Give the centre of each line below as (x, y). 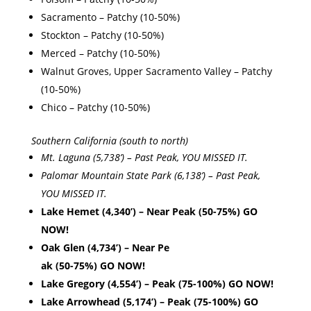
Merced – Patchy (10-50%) (100, 53)
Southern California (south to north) (111, 141)
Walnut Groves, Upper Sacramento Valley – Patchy (156, 72)
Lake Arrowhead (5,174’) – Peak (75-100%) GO (149, 302)
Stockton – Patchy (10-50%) (102, 35)
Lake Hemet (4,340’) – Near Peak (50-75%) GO (149, 212)
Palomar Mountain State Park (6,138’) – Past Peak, (150, 176)
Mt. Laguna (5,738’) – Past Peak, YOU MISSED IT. (147, 158)
